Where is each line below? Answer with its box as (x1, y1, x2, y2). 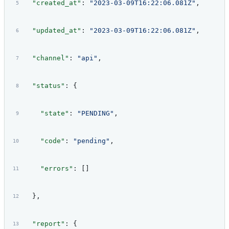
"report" (24, 220, 65, 228)
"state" (24, 109, 69, 118)
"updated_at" (24, 27, 81, 35)
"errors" (24, 165, 73, 173)
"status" (24, 82, 65, 90)
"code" (24, 137, 65, 145)
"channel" (24, 54, 69, 62)
